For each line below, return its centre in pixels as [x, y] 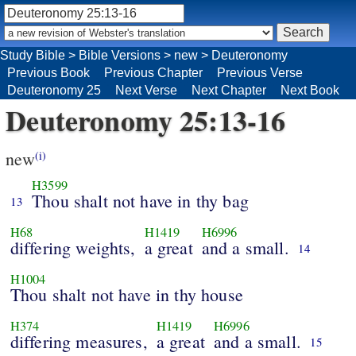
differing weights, [73, 248]
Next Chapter [229, 90]
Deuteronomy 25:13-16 [146, 120]
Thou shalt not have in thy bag [140, 201]
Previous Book [48, 72]
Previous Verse [260, 72]
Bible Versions [120, 55]
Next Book [310, 90]
